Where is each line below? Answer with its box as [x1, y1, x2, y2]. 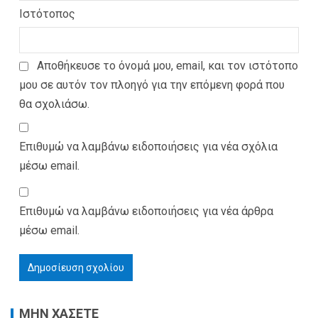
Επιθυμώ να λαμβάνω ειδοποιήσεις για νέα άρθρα [19, 204, 273, 218]
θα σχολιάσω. [19, 97, 89, 111]
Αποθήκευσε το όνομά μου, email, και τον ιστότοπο [37, 58, 298, 72]
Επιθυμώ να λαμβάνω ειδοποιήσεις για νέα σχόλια [19, 139, 278, 153]
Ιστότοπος [19, 6, 75, 21]
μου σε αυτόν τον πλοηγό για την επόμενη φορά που [19, 77, 285, 92]
